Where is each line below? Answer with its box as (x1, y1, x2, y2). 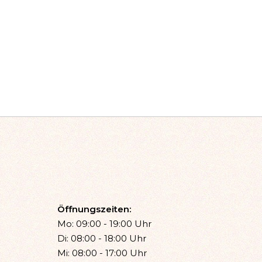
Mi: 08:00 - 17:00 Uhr (57, 247, 147, 258)
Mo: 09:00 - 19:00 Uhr (57, 218, 151, 229)
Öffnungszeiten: (57, 203, 131, 215)
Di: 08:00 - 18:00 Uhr (57, 232, 146, 244)
